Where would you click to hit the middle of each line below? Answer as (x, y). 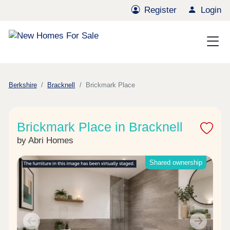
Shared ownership (176, 163)
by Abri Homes (45, 141)
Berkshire (23, 85)
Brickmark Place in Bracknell (100, 127)
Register (161, 10)
